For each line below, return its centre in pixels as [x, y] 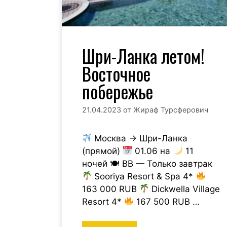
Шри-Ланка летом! [143, 56]
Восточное [116, 74]
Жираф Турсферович [171, 109]
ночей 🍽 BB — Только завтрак [147, 163]
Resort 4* [103, 201]
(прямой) [102, 151]
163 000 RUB [111, 189]
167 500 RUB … [167, 201]
